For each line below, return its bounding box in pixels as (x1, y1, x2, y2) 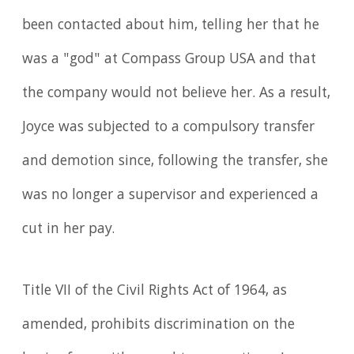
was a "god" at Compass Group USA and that (22, 48, 317, 73)
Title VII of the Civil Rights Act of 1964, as (22, 279, 288, 303)
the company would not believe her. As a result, (22, 82, 331, 107)
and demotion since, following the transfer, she (22, 150, 329, 175)
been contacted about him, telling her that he (22, 14, 320, 39)
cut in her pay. (22, 218, 115, 243)
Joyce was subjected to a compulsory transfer (22, 116, 315, 141)
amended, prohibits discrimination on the (22, 313, 296, 337)
